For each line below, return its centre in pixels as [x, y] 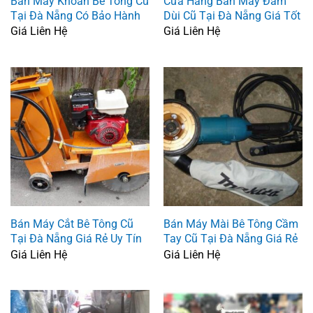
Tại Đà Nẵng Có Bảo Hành [75, 15]
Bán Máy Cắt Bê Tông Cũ [72, 224]
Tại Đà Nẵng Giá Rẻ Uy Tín [76, 239]
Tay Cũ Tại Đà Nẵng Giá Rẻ [230, 239]
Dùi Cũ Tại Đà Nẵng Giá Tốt [232, 15]
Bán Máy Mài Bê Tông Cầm [231, 224]
